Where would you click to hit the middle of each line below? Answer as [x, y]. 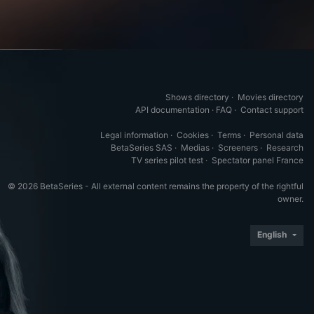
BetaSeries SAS [142, 148]
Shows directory [197, 97]
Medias [195, 148]
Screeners [238, 148]
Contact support [272, 110]
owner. [291, 199]
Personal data [277, 135]
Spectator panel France [258, 160]
